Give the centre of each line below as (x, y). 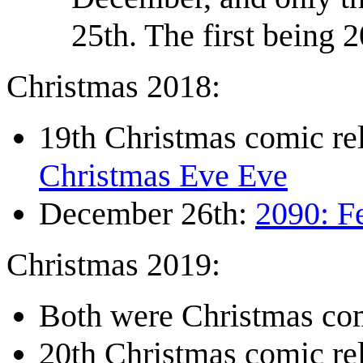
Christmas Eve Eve (163, 176)
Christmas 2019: (113, 265)
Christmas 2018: (113, 87)
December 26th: (147, 214)
